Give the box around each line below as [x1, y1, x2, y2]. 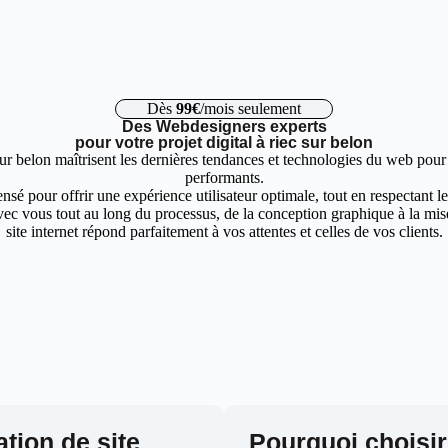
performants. [184, 169, 264, 186]
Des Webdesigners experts [121, 118, 327, 135]
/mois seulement [200, 100, 301, 117]
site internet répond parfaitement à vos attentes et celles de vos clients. [5, 223, 443, 240]
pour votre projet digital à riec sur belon [75, 134, 373, 151]
